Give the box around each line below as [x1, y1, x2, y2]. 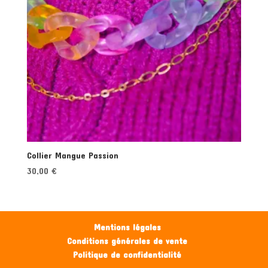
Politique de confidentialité [73, 249, 182, 260]
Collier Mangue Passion [26, 150, 118, 161]
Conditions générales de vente [67, 235, 188, 246]
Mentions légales [93, 221, 161, 232]
